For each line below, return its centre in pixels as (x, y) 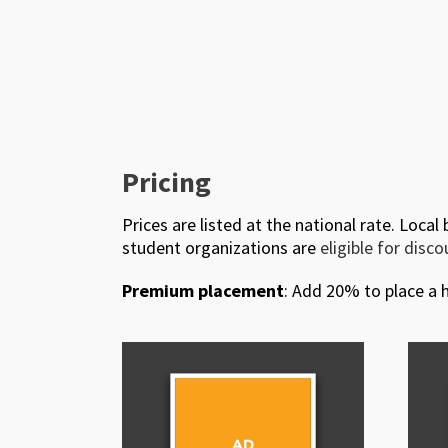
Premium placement (203, 291)
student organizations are (221, 248)
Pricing (166, 182)
